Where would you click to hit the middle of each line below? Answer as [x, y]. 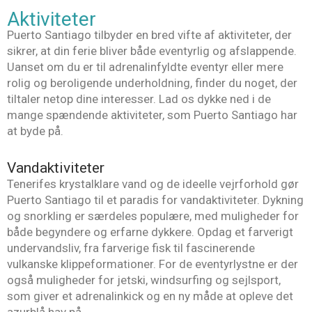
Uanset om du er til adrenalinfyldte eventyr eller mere [145, 67]
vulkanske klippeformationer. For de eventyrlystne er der [153, 264]
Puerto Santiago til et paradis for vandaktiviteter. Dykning [155, 200]
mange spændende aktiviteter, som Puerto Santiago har [152, 115]
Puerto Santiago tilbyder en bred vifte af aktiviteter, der [149, 35]
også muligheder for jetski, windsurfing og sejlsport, [144, 280]
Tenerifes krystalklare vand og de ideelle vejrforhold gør [153, 184]
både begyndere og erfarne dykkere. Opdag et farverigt [150, 232]
